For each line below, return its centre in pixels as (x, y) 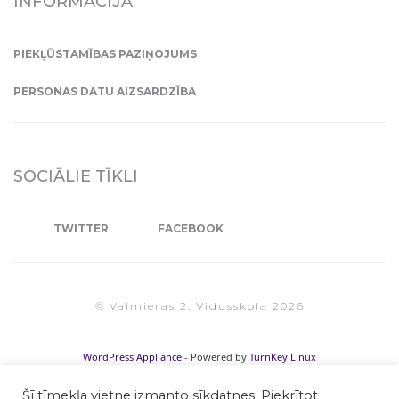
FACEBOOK (191, 229)
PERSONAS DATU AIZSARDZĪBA (105, 92)
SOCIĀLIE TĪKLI (76, 177)
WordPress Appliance (132, 357)
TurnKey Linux (283, 357)
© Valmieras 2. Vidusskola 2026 (199, 306)
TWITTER (81, 229)
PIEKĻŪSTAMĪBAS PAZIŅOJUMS (105, 54)
